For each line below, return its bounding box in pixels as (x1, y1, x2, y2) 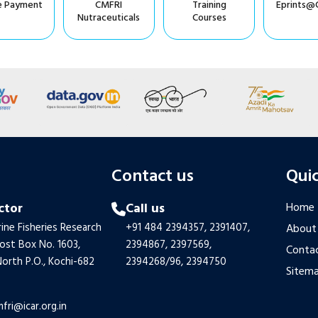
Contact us (111, 163, 194, 190)
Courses (192, 9, 226, 26)
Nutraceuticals (77, 9, 141, 26)
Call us (125, 199, 165, 219)
